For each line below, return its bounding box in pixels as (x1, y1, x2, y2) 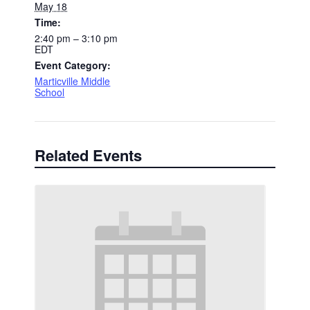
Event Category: (35, 57, 111, 72)
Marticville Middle (35, 73, 111, 88)
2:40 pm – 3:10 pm (35, 30, 118, 45)
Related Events (35, 144, 143, 167)
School (35, 84, 65, 99)
